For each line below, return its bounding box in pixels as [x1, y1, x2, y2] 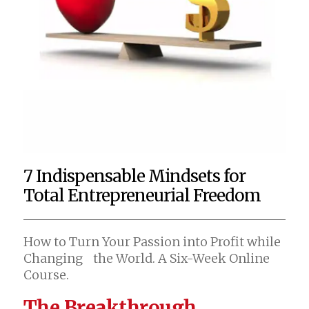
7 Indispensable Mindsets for [23, 165, 258, 187]
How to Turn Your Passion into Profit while [23, 233, 281, 250]
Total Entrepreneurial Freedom [23, 184, 261, 206]
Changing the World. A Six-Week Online [23, 250, 270, 266]
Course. [23, 266, 69, 283]
